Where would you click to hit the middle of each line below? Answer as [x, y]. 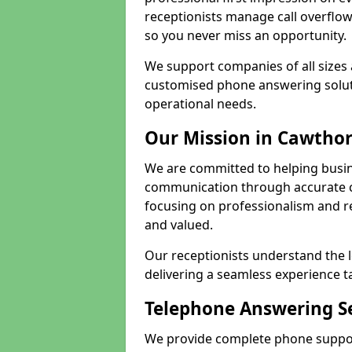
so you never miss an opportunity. [246, 35]
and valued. [179, 225]
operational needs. [200, 104]
